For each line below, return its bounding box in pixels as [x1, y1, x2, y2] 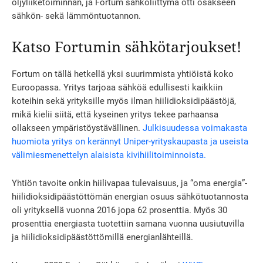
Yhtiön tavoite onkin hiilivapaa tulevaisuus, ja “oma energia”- [12, 178, 247, 189]
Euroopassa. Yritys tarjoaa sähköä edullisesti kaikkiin [12, 82, 222, 93]
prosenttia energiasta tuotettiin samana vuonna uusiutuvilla [12, 218, 244, 230]
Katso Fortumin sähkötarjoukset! [12, 36, 241, 57]
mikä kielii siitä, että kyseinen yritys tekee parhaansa [12, 109, 218, 120]
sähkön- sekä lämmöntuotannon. [12, 10, 141, 21]
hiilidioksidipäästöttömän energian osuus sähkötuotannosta [12, 191, 248, 203]
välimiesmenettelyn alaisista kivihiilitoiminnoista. [12, 150, 206, 161]
